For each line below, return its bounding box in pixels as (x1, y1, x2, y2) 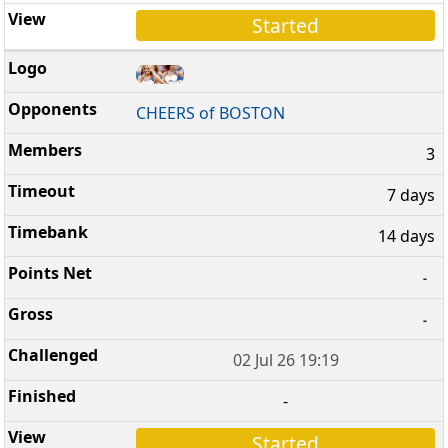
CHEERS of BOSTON (136, 102, 286, 125)
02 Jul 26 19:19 (232, 348, 339, 371)
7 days (387, 184, 435, 207)
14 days (378, 225, 435, 248)
